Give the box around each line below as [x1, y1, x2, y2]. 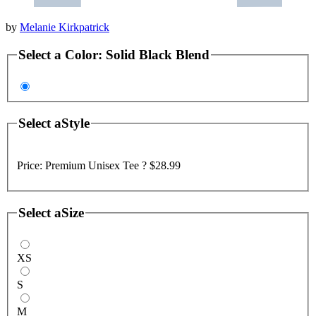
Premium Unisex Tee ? [45, 159, 150, 171]
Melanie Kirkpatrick [20, 20, 109, 33]
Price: [17, 159, 45, 171]
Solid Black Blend [106, 47, 209, 62]
